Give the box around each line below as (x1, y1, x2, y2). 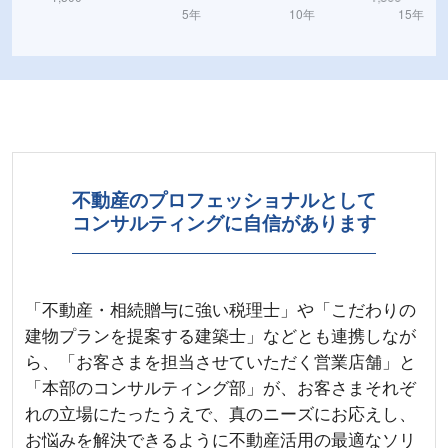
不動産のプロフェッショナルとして (72, 189, 376, 213)
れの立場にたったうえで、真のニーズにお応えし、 (24, 403, 416, 424)
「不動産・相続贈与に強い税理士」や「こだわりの (24, 299, 416, 320)
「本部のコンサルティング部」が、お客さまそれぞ (24, 377, 416, 398)
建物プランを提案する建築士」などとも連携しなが (24, 325, 416, 346)
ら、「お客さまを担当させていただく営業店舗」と (24, 351, 416, 372)
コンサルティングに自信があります (72, 212, 376, 236)
